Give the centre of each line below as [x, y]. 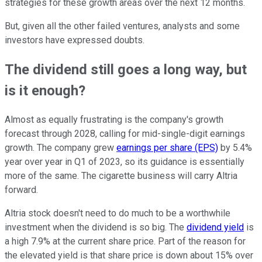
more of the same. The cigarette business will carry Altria [121, 175]
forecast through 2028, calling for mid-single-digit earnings [125, 133]
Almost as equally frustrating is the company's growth [114, 119]
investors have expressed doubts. [75, 40]
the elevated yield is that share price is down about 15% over [129, 255]
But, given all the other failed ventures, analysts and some [122, 26]
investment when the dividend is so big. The [96, 227]
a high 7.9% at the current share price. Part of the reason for [125, 241]
